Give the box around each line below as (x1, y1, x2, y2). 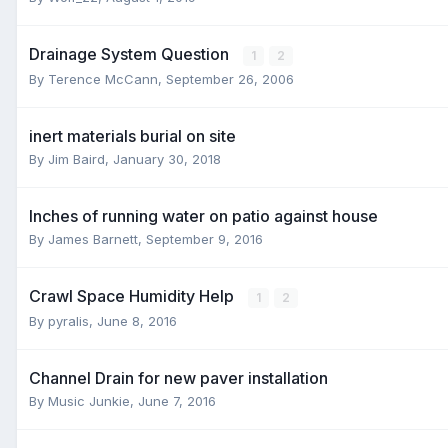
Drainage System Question (29, 43, 233, 64)
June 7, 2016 (138, 392, 216, 409)
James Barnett (48, 230, 138, 247)
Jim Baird (48, 150, 105, 167)
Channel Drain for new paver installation (29, 367, 328, 388)
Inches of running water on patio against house (29, 205, 378, 226)
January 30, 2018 (113, 150, 221, 167)
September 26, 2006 (166, 70, 294, 87)
